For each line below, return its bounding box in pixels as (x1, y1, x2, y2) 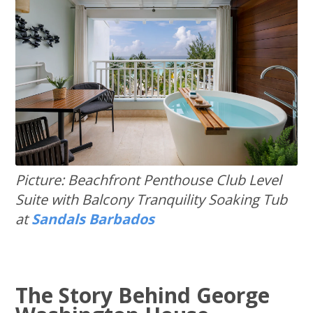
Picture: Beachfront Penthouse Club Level (15, 170, 282, 189)
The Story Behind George (15, 280, 270, 310)
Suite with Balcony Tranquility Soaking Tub (15, 189, 288, 209)
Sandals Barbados (31, 209, 155, 228)
